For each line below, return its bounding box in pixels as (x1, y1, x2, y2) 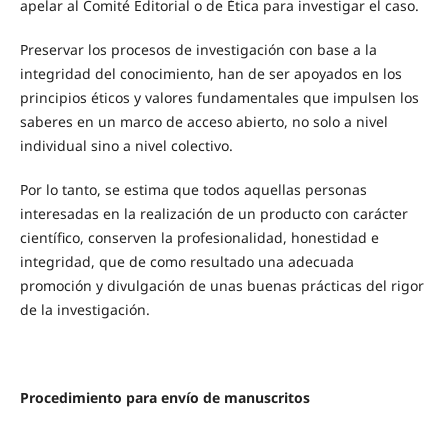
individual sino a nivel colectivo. (19, 135, 233, 155)
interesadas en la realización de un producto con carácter (19, 203, 408, 223)
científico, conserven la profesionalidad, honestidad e (19, 227, 379, 247)
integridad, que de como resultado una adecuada (19, 251, 354, 271)
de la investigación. (19, 299, 150, 319)
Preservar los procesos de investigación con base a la (19, 39, 377, 59)
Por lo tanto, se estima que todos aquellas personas (19, 179, 367, 199)
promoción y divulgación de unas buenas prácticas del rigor (19, 275, 424, 295)
